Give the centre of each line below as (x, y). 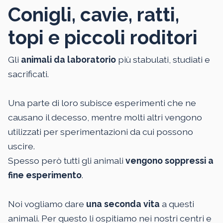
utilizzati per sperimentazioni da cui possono (101, 132)
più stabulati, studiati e (163, 60)
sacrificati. (28, 74)
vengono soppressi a (169, 161)
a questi (177, 204)
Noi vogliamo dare (47, 204)
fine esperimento (45, 175)
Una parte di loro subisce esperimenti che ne (102, 103)
